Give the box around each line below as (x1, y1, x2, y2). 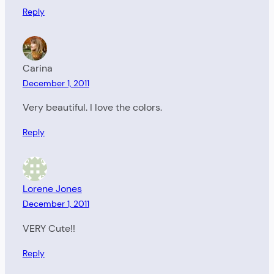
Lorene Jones (22, 182, 82, 196)
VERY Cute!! (22, 221, 75, 235)
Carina (22, 61, 53, 75)
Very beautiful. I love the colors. (22, 100, 162, 114)
